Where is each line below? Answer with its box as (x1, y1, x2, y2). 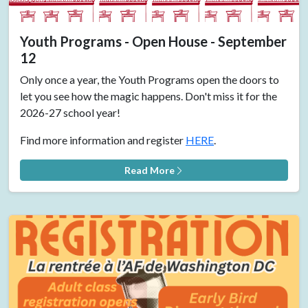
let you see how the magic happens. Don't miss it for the (20, 89, 277, 102)
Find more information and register (20, 133, 186, 146)
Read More (124, 164, 175, 176)
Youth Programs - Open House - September (20, 32, 287, 49)
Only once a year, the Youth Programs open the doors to (20, 72, 279, 86)
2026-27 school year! (20, 105, 120, 119)
